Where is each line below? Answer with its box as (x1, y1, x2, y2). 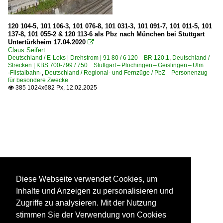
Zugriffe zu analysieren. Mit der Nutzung (16, 199, 156, 208)
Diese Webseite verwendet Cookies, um (16, 175, 157, 184)
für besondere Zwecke (8, 77, 68, 84)
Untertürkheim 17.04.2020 (8, 38, 86, 46)
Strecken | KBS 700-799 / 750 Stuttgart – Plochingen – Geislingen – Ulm (8, 62, 210, 69)
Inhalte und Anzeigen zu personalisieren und (16, 187, 173, 196)
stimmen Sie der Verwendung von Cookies (16, 211, 166, 220)
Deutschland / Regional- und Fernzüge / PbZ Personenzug (45, 69, 208, 77)
